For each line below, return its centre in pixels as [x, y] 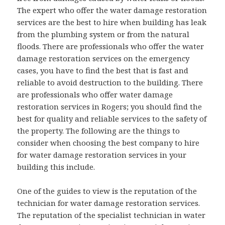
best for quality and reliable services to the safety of [112, 119]
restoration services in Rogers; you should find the [110, 107]
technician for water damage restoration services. [109, 203]
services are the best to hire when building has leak [112, 22]
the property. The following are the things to [99, 131]
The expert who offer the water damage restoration [112, 10]
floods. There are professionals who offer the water [111, 46]
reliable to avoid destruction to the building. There [110, 83]
